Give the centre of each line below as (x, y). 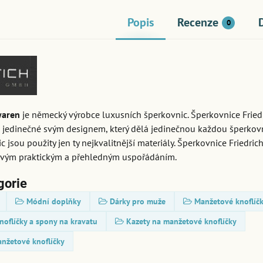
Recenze (198, 22)
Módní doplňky (54, 201)
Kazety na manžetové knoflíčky (182, 221)
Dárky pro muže (138, 201)
